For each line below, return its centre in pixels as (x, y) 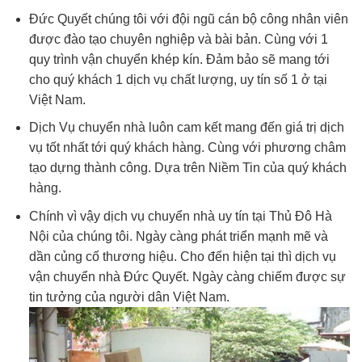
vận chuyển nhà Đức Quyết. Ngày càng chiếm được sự (187, 276)
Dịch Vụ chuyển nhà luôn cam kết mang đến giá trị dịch (186, 128)
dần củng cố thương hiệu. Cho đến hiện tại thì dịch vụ (182, 256)
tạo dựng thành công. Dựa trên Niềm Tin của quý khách (187, 168)
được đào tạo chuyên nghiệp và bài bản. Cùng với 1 (178, 39)
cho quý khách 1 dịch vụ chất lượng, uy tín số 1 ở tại (178, 79)
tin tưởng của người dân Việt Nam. (129, 297)
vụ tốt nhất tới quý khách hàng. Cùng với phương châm (187, 148)
